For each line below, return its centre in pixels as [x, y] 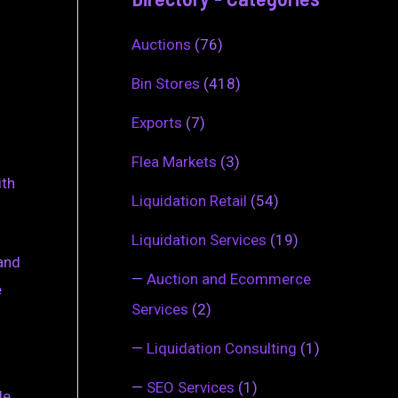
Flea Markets [174, 161]
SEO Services [191, 387]
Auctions [161, 44]
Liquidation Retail [189, 200]
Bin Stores [166, 83]
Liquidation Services [199, 239]
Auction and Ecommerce [229, 279]
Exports [157, 122]
